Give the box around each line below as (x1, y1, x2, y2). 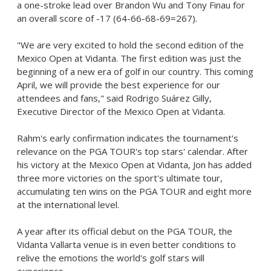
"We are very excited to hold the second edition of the (17, 39, 244, 51)
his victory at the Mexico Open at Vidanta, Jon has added (17, 158, 252, 171)
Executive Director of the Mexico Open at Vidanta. (17, 105, 225, 117)
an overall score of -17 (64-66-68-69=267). (17, 12, 197, 24)
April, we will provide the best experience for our (17, 79, 220, 91)
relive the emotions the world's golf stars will (17, 252, 204, 264)
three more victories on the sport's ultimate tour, (17, 172, 223, 184)
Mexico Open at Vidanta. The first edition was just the (17, 52, 241, 64)
